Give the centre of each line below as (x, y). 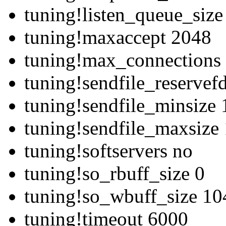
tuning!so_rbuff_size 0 (115, 174)
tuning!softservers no (108, 151)
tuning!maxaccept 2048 (118, 37)
